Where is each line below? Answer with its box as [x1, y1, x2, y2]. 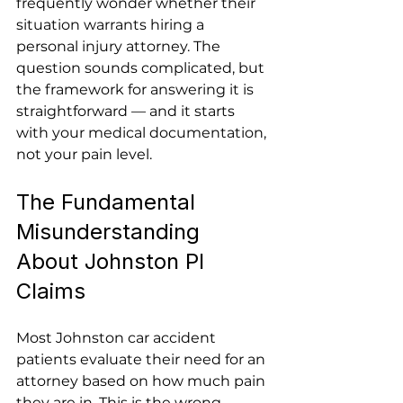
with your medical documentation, [16, 124, 270, 141]
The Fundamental [16, 189, 201, 215]
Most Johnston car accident [16, 329, 219, 346]
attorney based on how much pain [16, 372, 269, 390]
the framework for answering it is [16, 81, 257, 98]
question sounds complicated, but [16, 59, 268, 76]
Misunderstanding [16, 219, 206, 245]
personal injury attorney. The [16, 38, 224, 55]
